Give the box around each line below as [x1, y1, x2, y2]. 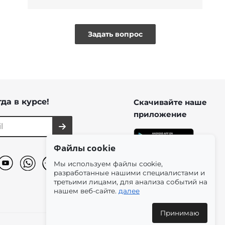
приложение [133, 109, 187, 119]
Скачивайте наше [133, 97, 207, 107]
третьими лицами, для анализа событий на [54, 178, 207, 186]
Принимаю [160, 209, 199, 217]
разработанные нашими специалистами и [54, 169, 205, 177]
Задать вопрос [87, 29, 143, 39]
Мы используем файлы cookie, [54, 160, 163, 168]
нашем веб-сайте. [54, 187, 119, 195]
